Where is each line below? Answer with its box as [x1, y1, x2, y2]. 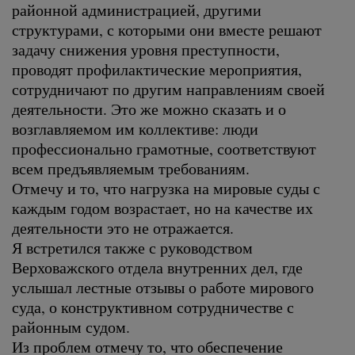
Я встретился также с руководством [12, 237, 253, 258]
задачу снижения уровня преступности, [12, 39, 280, 59]
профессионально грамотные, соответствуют [12, 138, 316, 158]
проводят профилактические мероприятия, [12, 59, 302, 79]
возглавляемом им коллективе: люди [12, 118, 258, 139]
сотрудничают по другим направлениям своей [12, 78, 325, 99]
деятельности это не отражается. [12, 217, 234, 238]
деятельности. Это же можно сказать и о [12, 98, 286, 119]
